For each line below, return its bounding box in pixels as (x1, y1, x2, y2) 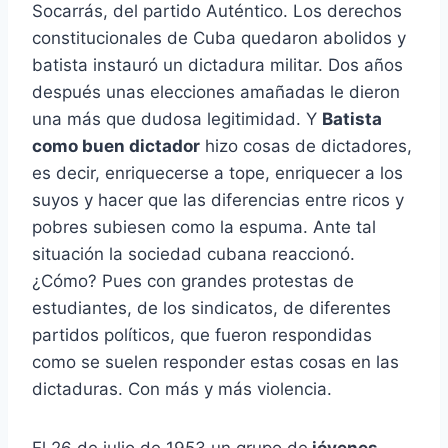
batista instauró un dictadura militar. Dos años (32, 55, 403, 76)
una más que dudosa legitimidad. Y (32, 109, 322, 130)
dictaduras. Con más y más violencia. (32, 379, 332, 400)
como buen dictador (32, 136, 200, 157)
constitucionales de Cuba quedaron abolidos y (32, 28, 406, 49)
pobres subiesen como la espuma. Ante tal (32, 217, 376, 238)
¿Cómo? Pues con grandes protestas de (32, 271, 354, 292)
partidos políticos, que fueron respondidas (32, 325, 372, 346)
